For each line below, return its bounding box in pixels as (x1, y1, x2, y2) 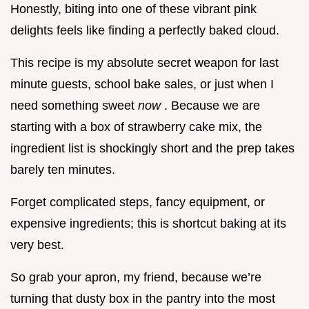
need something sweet (10, 99, 138, 113)
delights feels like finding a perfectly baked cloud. (10, 23, 279, 38)
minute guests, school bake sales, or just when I (10, 77, 274, 92)
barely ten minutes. (10, 163, 115, 177)
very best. (10, 238, 64, 252)
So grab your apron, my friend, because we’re (10, 270, 261, 285)
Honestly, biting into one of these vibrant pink (10, 2, 257, 17)
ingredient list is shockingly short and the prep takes (10, 141, 295, 156)
